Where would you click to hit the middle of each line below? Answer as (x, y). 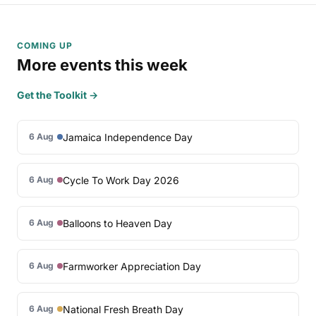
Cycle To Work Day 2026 (121, 180)
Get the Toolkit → (57, 95)
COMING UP (45, 45)
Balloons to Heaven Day (117, 223)
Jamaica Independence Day (128, 137)
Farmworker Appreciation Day (132, 266)
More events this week (102, 65)
